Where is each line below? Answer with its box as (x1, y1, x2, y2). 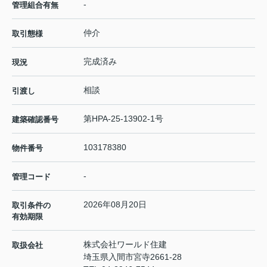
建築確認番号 (12, 114, 58, 124)
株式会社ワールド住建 (83, 239, 167, 249)
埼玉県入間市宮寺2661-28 (83, 252, 184, 262)
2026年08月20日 (83, 199, 147, 209)
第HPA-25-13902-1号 (83, 113, 163, 123)
